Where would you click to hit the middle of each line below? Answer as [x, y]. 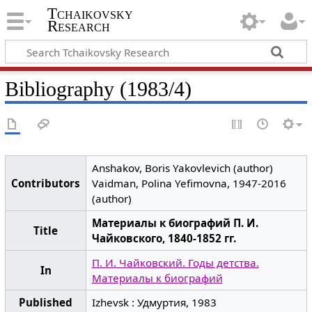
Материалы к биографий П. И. [175, 223]
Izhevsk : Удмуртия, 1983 [154, 302]
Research [78, 26]
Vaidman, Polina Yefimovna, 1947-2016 [189, 183]
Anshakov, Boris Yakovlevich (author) [182, 168]
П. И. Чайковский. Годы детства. [175, 263]
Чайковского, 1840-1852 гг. [164, 238]
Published [46, 302]
